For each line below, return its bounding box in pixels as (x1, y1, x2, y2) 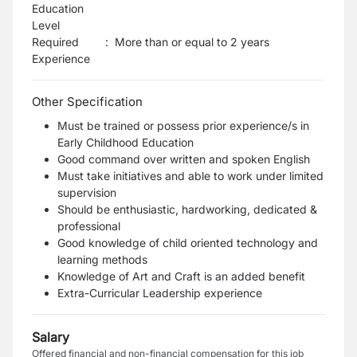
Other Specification (32, 94, 143, 109)
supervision (57, 186, 116, 199)
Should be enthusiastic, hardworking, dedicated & (57, 202, 317, 216)
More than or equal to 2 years (115, 35, 269, 49)
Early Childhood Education (57, 135, 194, 149)
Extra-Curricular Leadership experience (57, 286, 262, 300)
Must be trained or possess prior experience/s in (57, 119, 309, 132)
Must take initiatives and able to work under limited (57, 169, 324, 182)
